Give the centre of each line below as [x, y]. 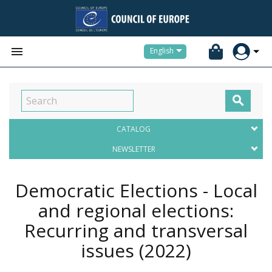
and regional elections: [136, 210]
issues [110, 250]
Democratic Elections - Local [136, 190]
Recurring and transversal [136, 230]
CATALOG [134, 129]
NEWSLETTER [134, 149]
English [162, 51]
